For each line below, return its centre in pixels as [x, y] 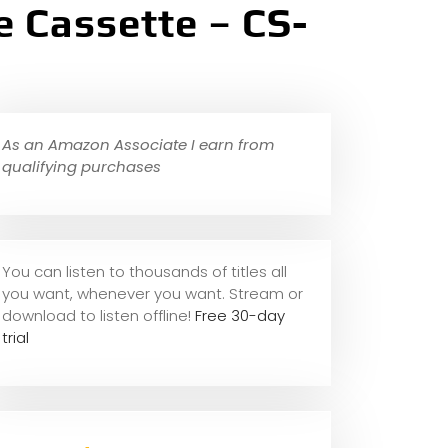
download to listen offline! [98, 316]
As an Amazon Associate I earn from [138, 145]
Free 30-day [240, 316]
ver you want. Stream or [215, 294]
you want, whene [64, 294]
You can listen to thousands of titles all [144, 272]
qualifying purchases [81, 167]
